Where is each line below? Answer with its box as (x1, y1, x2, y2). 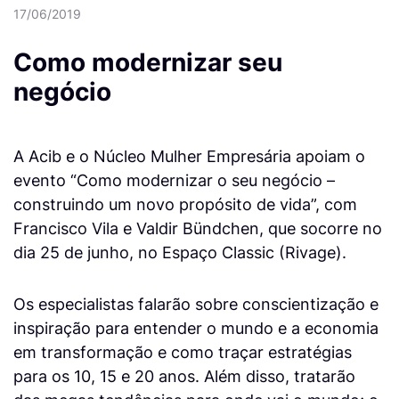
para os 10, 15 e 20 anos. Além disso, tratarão (13, 365, 355, 386)
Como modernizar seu (13, 47, 282, 78)
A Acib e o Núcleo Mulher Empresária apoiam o (13, 146, 365, 167)
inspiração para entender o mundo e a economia (13, 317, 379, 338)
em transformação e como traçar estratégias (13, 341, 352, 362)
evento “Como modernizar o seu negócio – (13, 170, 335, 191)
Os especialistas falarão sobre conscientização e (13, 293, 379, 313)
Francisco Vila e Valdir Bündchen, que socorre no (13, 218, 382, 239)
